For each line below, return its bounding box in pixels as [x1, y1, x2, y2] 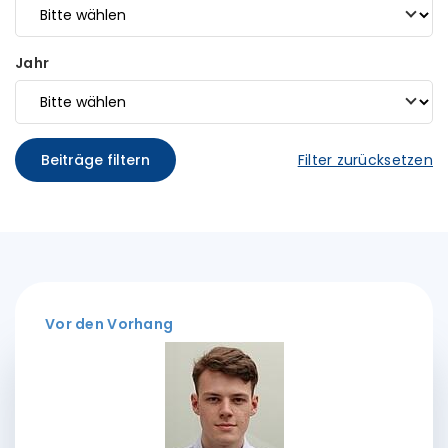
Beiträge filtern [41, 150, 150, 170]
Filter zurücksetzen [297, 150, 433, 170]
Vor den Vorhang [45, 314, 174, 334]
